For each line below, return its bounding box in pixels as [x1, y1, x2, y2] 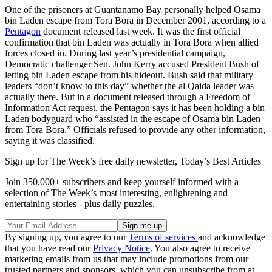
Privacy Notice [93, 243, 150, 253]
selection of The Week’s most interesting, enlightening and [5, 188, 228, 198]
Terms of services [129, 232, 198, 242]
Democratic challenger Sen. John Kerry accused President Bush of [5, 59, 259, 69]
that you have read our [5, 243, 93, 253]
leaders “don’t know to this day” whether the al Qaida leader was [5, 81, 254, 91]
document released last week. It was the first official [41, 26, 240, 36]
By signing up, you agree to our [5, 232, 129, 242]
